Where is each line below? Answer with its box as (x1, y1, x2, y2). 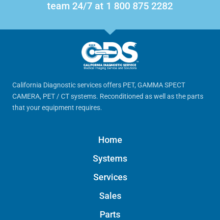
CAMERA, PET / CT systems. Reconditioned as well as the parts (12, 92, 203, 101)
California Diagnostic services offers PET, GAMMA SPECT (12, 81, 185, 89)
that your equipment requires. (12, 104, 102, 112)
